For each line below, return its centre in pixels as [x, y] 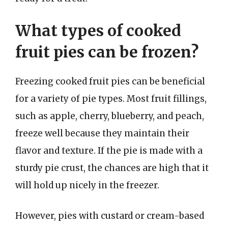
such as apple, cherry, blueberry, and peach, [110, 116]
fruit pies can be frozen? [107, 52]
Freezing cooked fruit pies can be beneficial [110, 81]
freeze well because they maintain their [102, 133]
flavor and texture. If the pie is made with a [109, 151]
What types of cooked [98, 31]
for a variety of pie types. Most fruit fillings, [111, 99]
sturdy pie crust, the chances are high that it [112, 168]
